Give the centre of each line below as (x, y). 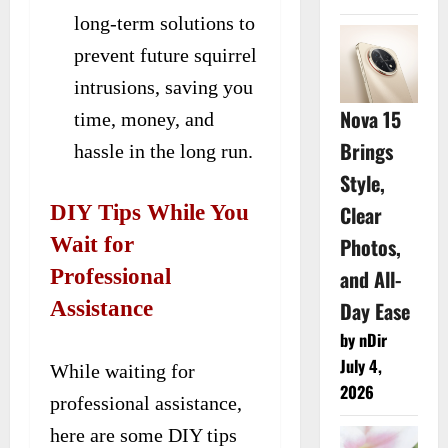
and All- (370, 279)
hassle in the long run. (163, 150)
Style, (362, 183)
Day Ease (374, 311)
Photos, (370, 247)
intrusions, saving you (163, 86)
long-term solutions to (164, 22)
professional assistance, (146, 402)
